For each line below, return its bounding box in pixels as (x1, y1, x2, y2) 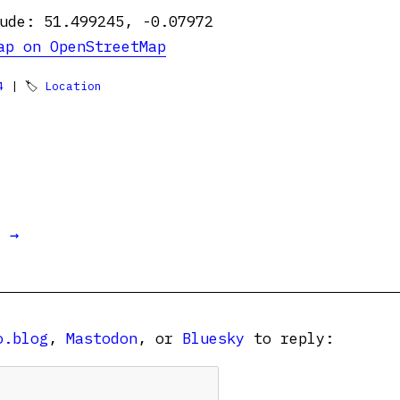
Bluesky (182, 329, 245, 348)
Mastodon (66, 329, 137, 348)
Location (45, 79, 102, 94)
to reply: (245, 329, 334, 348)
